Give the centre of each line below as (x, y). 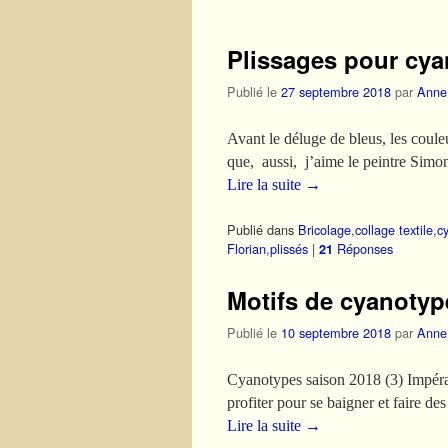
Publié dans (260, 229)
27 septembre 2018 (336, 92)
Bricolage (324, 229)
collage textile (394, 229)
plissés (289, 248)
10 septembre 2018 (336, 332)
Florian (246, 248)
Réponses (363, 248)
